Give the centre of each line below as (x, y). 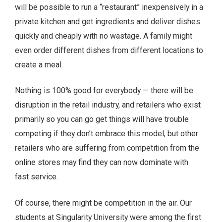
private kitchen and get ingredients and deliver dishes (108, 21)
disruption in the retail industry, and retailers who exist (108, 105)
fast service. (36, 177)
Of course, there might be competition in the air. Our (103, 203)
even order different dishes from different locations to (109, 50)
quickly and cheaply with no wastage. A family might (104, 36)
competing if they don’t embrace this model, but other (107, 134)
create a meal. (39, 64)
